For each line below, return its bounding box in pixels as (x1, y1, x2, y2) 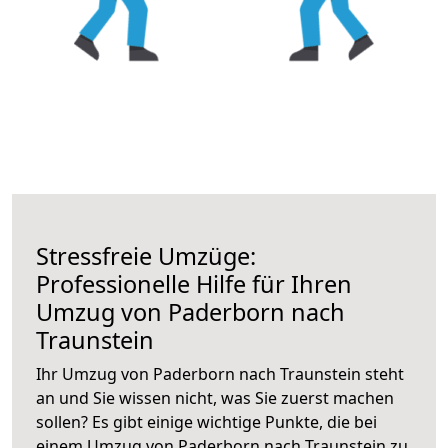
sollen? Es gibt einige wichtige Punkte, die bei (36, 410, 377, 433)
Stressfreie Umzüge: (36, 239, 256, 272)
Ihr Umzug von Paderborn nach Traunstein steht (36, 362, 404, 385)
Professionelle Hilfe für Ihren (36, 267, 352, 300)
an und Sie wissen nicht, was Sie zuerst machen (36, 386, 394, 409)
